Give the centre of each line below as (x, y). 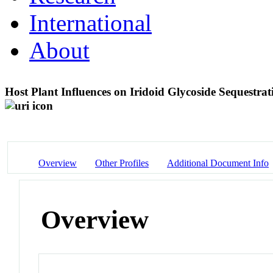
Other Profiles (122, 163)
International (90, 23)
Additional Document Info (218, 163)
